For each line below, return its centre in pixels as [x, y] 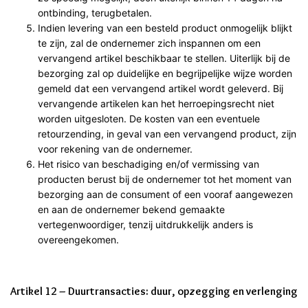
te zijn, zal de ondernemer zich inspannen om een [149, 43]
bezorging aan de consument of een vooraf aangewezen [165, 194]
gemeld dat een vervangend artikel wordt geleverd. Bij [161, 88]
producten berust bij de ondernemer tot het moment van [165, 179]
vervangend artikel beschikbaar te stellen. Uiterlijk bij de [164, 58]
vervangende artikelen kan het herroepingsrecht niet [156, 103]
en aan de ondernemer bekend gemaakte [131, 209]
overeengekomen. [78, 239]
